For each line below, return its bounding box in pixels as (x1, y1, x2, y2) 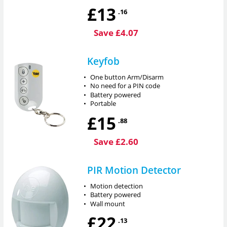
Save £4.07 (93, 26, 138, 39)
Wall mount (90, 199, 126, 208)
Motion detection (90, 181, 143, 191)
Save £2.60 (93, 135, 138, 148)
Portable (90, 98, 117, 108)
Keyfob (87, 54, 120, 67)
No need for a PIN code (90, 81, 161, 91)
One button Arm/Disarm (90, 72, 164, 82)
